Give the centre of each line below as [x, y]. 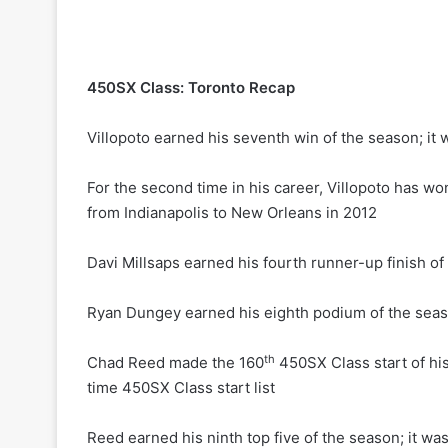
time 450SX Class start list [181, 388]
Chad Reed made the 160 [175, 363]
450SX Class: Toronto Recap [191, 88]
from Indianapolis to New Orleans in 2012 [232, 213]
